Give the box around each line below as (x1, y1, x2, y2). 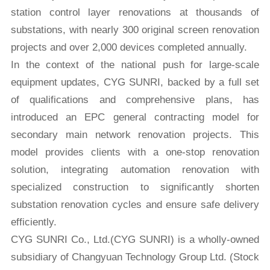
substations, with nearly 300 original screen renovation (10, 24, 260, 36)
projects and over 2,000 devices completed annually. (10, 42, 247, 54)
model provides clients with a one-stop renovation (10, 146, 260, 159)
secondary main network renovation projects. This (10, 129, 260, 141)
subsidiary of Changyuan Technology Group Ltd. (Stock (10, 251, 260, 263)
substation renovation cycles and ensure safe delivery (10, 199, 260, 211)
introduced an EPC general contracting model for (10, 111, 260, 124)
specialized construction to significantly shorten (10, 181, 260, 193)
